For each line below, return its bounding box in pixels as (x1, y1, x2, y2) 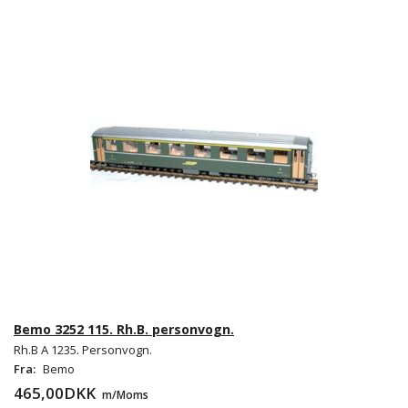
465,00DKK (14, 382, 99, 404)
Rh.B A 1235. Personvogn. (14, 342, 152, 359)
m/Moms (99, 387, 148, 403)
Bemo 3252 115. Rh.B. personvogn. (14, 321, 234, 339)
